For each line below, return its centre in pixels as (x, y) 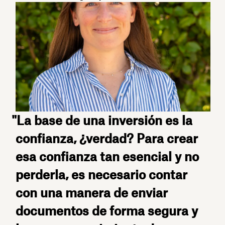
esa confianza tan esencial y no (107, 157)
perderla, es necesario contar (102, 175)
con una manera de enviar (92, 193)
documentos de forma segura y (107, 211)
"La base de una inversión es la (102, 121)
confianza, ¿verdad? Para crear (107, 139)
